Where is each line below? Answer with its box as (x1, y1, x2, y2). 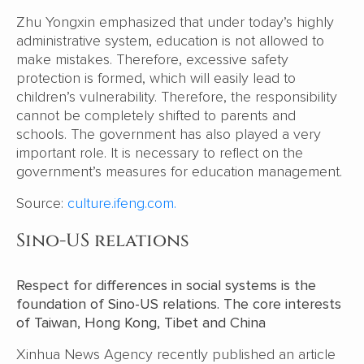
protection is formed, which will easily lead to (16, 69, 296, 88)
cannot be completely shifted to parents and (16, 106, 296, 125)
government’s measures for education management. (16, 162, 346, 181)
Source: (16, 194, 67, 213)
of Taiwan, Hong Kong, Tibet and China (16, 314, 266, 332)
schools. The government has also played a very (16, 125, 321, 144)
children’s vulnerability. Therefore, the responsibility (16, 88, 337, 106)
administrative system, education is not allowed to (16, 32, 324, 50)
